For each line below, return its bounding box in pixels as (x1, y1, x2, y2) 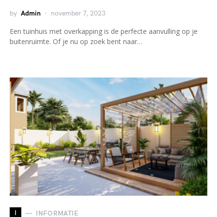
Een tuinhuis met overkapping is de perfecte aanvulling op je (10, 27, 198, 36)
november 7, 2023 (51, 9, 106, 17)
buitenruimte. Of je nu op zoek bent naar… (10, 37, 142, 46)
